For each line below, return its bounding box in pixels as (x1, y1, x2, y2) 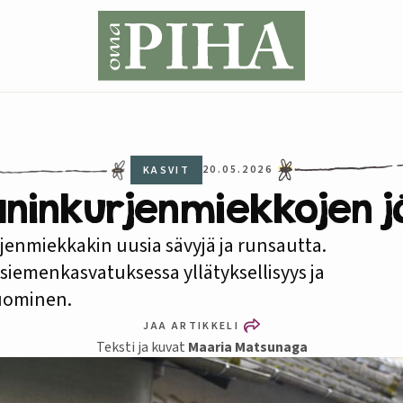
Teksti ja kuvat (95, 337, 188, 358)
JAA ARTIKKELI (143, 318, 240, 334)
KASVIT (142, 162, 191, 178)
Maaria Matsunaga (187, 337, 308, 358)
